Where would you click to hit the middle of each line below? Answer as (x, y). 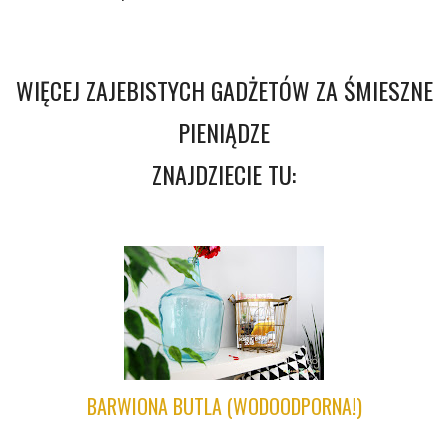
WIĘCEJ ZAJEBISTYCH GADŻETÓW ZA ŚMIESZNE (224, 90)
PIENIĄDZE (224, 132)
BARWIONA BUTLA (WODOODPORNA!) (224, 406)
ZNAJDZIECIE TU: (224, 174)
